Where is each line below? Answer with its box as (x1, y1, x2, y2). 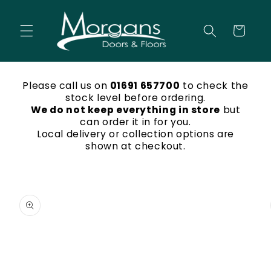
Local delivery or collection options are (36, 127, 235, 142)
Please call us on (22, 79, 110, 93)
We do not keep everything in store (30, 103, 220, 117)
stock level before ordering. (65, 91, 206, 105)
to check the (180, 79, 249, 93)
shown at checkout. (85, 139, 186, 154)
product (7, 191, 52, 206)
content (18, 13, 62, 28)
